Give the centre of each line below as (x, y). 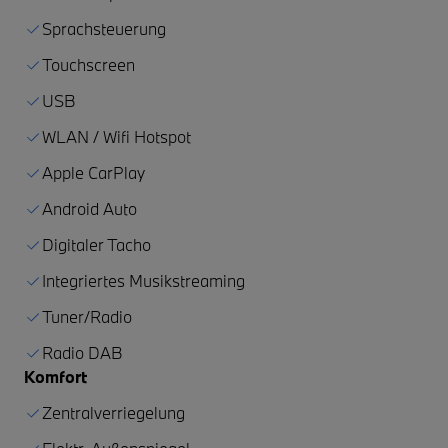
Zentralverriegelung (113, 412)
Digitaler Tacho (96, 244)
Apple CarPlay (93, 172)
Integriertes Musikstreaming (143, 280)
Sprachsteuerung (104, 28)
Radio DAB (82, 352)
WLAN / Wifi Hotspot (116, 136)
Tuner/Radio (87, 316)
